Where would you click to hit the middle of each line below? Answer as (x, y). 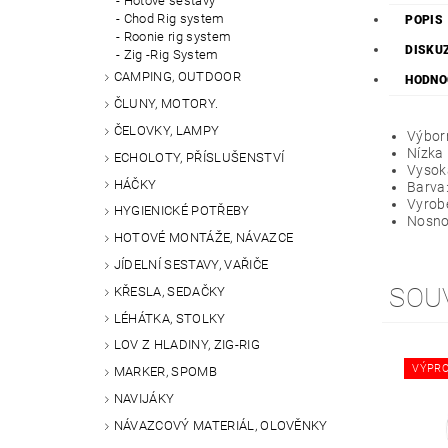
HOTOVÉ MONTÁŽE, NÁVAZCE (203, 238)
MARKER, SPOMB (165, 372)
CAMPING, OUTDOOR (177, 77)
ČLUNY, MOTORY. (166, 104)
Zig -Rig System (171, 55)
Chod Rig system (174, 19)
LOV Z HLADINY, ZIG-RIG (186, 345)
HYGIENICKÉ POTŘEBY (181, 211)
